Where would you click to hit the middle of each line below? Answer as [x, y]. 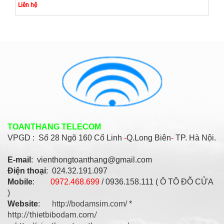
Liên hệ [27, 5]
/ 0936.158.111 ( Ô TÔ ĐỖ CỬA [156, 182]
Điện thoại [27, 171]
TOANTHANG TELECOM [54, 127]
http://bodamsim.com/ [89, 204]
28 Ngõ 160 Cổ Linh [87, 138]
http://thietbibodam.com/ [52, 215]
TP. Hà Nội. [195, 138]
